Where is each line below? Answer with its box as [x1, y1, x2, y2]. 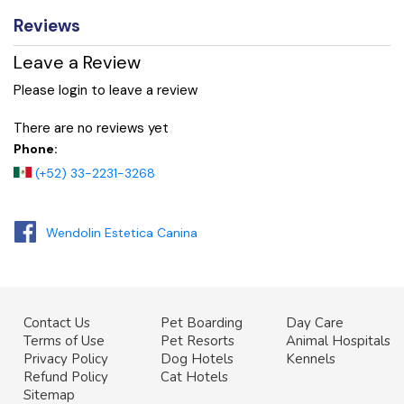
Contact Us [23, 314, 90, 333]
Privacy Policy [23, 350, 108, 369]
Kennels [286, 350, 336, 369]
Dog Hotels [161, 350, 234, 369]
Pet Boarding [161, 314, 243, 333]
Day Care [286, 314, 344, 333]
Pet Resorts [161, 332, 235, 351]
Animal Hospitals [286, 332, 391, 351]
